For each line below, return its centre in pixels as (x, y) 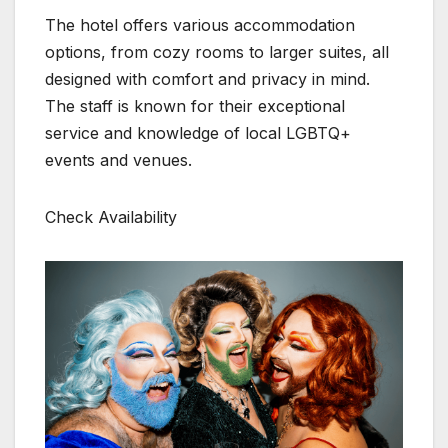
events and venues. (118, 160)
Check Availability (113, 217)
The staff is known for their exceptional (195, 106)
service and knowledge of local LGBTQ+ (198, 133)
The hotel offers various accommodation (200, 25)
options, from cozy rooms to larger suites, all (217, 52)
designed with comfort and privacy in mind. (207, 79)
